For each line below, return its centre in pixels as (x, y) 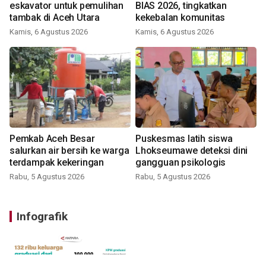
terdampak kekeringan (57, 162)
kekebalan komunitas (180, 17)
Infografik (42, 216)
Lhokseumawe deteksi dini (192, 150)
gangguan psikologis (181, 162)
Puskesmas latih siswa (184, 138)
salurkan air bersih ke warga (69, 150)
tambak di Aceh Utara (55, 17)
